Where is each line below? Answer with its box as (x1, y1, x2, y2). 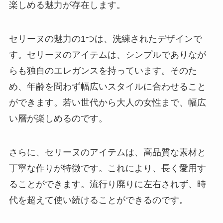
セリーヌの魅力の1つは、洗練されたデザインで (8, 34, 202, 44)
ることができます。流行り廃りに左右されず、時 (8, 179, 206, 189)
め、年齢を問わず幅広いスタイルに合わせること (8, 82, 206, 92)
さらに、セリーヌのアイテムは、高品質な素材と (8, 147, 206, 157)
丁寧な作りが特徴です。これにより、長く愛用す (8, 163, 206, 173)
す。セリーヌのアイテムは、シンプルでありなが (8, 50, 206, 60)
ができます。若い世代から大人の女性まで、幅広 (8, 98, 206, 108)
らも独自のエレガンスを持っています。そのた (8, 66, 197, 76)
